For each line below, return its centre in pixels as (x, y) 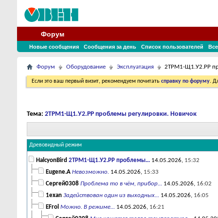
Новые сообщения (54, 47)
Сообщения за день (110, 47)
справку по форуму (185, 81)
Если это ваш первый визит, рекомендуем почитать (96, 81)
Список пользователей (172, 47)
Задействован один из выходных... (111, 196)
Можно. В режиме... (88, 207)
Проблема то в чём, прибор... (121, 184)
